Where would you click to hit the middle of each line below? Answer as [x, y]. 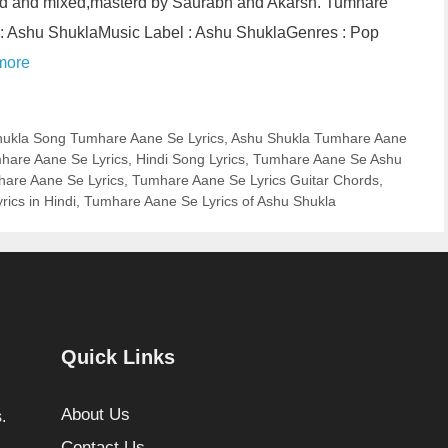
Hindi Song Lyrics [190, 158]
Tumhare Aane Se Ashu [327, 158]
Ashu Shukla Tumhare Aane [318, 137]
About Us [95, 414]
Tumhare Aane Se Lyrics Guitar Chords [255, 179]
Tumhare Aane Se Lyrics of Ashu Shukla [210, 200]
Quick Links [117, 356]
